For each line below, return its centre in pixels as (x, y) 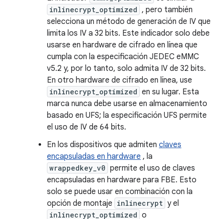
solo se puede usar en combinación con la (120, 192)
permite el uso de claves (152, 168)
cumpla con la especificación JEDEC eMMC (123, 57)
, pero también (166, 10)
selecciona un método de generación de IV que (129, 22)
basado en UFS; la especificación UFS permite (127, 115)
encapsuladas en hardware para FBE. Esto (122, 180)
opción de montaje (81, 203)
